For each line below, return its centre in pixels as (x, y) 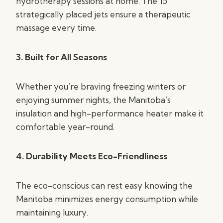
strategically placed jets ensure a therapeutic (103, 14)
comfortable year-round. (65, 127)
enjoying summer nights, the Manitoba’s (93, 100)
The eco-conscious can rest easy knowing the (104, 185)
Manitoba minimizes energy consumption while (107, 199)
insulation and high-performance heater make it (110, 113)
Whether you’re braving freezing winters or (101, 86)
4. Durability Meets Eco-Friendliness (92, 156)
